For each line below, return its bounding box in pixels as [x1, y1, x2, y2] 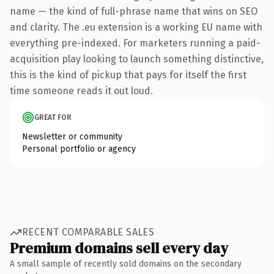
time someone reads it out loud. [10, 84, 153, 97]
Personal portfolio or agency [22, 143, 136, 154]
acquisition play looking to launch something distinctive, [10, 53, 264, 65]
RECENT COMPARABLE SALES [22, 226, 155, 238]
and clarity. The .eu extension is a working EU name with [10, 21, 262, 33]
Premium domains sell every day [10, 237, 228, 258]
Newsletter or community [22, 131, 122, 142]
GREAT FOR [34, 113, 72, 122]
